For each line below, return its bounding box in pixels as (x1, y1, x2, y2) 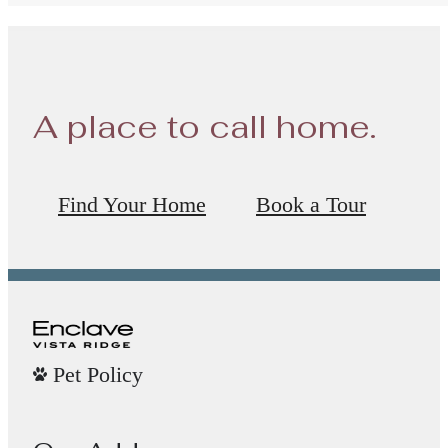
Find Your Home (58, 193, 206, 218)
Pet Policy (53, 361, 143, 387)
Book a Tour (256, 193, 366, 218)
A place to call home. (33, 105, 377, 147)
